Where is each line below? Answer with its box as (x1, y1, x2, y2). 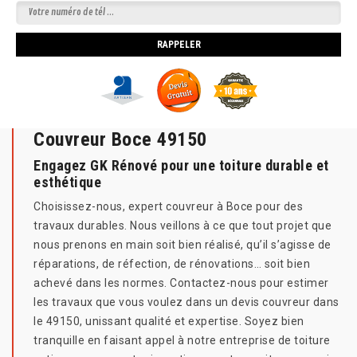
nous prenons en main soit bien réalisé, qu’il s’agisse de (33, 238, 331, 252)
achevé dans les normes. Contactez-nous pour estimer (33, 277, 329, 290)
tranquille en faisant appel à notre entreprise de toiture (33, 334, 331, 347)
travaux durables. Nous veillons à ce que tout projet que (33, 219, 331, 233)
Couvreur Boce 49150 (33, 128, 207, 151)
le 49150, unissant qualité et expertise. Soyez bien (33, 315, 304, 328)
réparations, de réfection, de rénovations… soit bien (33, 257, 310, 271)
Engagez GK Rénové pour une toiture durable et (33, 157, 329, 175)
